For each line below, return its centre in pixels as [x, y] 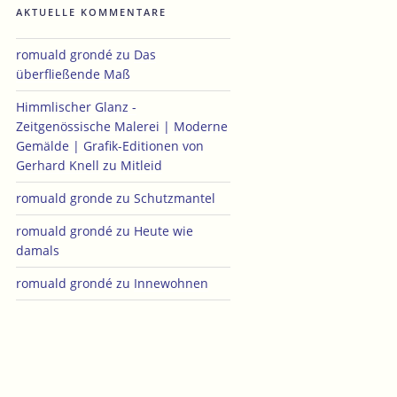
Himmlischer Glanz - [76, 106]
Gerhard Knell [58, 165]
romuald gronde [64, 198]
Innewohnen [171, 283]
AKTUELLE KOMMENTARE [91, 12]
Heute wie [163, 230]
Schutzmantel [175, 198]
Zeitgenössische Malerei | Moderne [122, 126]
